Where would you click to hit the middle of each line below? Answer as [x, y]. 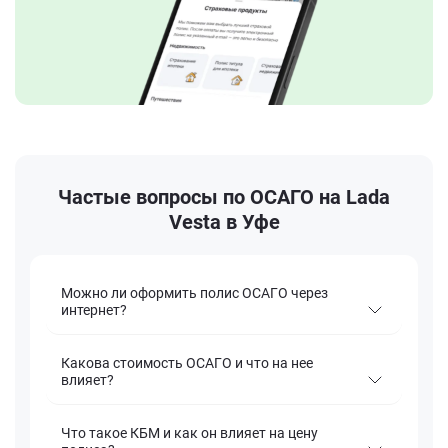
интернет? [94, 310]
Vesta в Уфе [224, 222]
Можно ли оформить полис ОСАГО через [194, 293]
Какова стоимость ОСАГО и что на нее [187, 363]
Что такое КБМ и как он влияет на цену [189, 433]
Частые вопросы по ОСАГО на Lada [224, 197]
